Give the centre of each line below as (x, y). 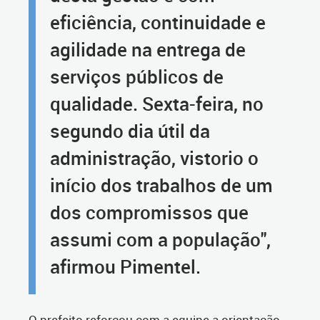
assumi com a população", (160, 240)
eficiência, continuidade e (158, 22)
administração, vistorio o (154, 158)
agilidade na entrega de (148, 50)
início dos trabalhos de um (161, 185)
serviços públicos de (137, 77)
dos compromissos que (149, 212)
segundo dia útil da (130, 131)
